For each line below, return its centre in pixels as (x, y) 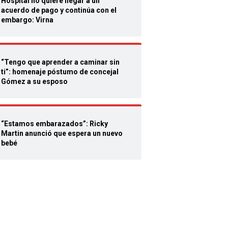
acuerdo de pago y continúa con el (59, 10)
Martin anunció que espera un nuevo (62, 133)
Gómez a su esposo (34, 81)
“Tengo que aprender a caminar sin (60, 62)
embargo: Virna (27, 20)
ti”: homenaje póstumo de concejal (60, 72)
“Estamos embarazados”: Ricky (54, 124)
